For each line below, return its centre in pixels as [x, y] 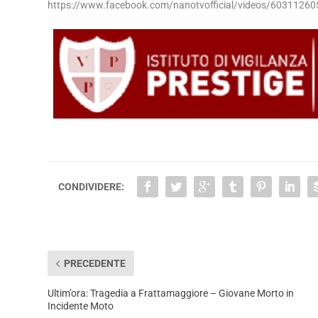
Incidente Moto [81, 306]
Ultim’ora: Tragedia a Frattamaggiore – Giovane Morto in [171, 294]
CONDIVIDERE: [92, 187]
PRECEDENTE [95, 264]
